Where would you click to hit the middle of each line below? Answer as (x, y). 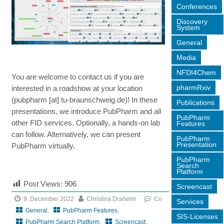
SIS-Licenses (197, 216)
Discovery (192, 21)
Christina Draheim (111, 199)
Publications (195, 102)
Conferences (196, 6)
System (188, 27)
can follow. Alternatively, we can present (76, 134)
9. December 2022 (49, 199)
